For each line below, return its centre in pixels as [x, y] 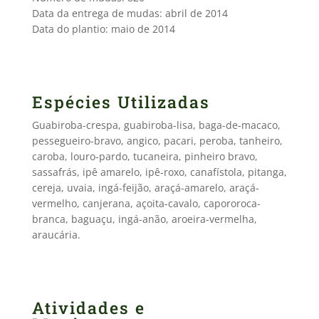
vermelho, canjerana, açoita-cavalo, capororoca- [146, 203]
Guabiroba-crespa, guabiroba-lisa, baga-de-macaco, [156, 125]
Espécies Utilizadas [121, 102]
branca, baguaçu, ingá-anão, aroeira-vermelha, [144, 219]
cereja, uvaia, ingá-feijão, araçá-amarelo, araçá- [145, 188]
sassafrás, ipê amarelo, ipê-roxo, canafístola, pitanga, [159, 172]
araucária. [56, 235]
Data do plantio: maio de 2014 [103, 29]
